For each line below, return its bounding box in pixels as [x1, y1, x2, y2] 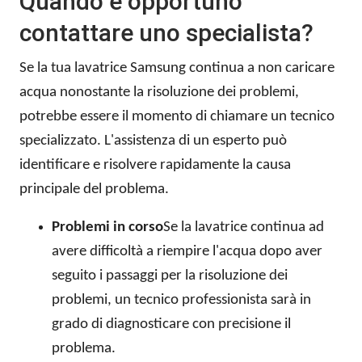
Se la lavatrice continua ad [163, 220, 324, 236]
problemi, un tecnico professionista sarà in [52, 293, 311, 309]
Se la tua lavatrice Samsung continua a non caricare [19, 61, 335, 77]
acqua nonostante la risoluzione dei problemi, [19, 85, 299, 101]
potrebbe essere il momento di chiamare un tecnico [19, 109, 335, 125]
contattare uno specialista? [19, 19, 314, 48]
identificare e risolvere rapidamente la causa [19, 158, 291, 174]
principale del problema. [19, 182, 169, 198]
